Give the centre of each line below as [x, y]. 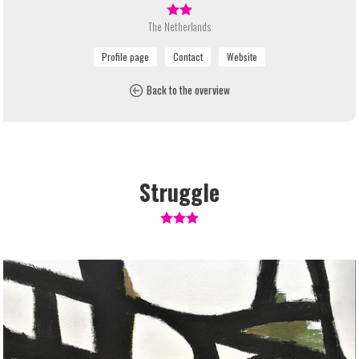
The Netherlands [179, 27]
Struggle [179, 192]
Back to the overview [188, 90]
